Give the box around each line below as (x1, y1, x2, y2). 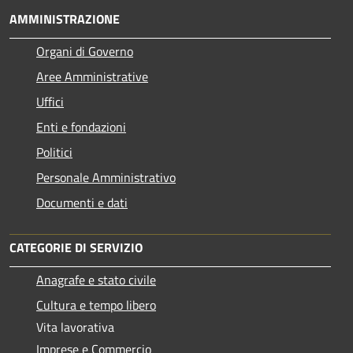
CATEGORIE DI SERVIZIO (9, 237, 143, 257)
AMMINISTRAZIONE (9, 9, 120, 28)
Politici (36, 142, 72, 162)
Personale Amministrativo (36, 167, 176, 187)
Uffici (36, 91, 64, 111)
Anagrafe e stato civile (36, 269, 156, 289)
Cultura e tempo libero (36, 295, 156, 314)
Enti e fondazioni (36, 117, 126, 136)
